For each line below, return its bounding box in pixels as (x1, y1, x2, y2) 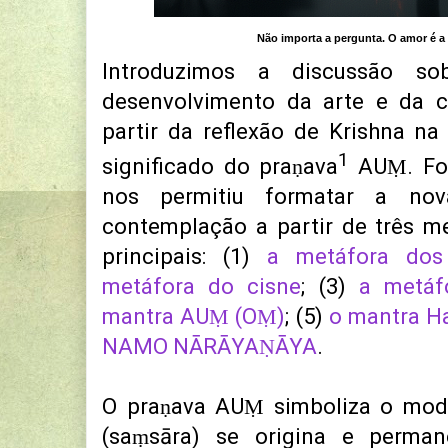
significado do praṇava (102, 154, 339, 180)
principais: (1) (102, 244, 267, 270)
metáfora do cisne (102, 274, 302, 300)
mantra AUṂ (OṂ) (102, 304, 286, 330)
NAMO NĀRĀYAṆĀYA (102, 334, 317, 360)
